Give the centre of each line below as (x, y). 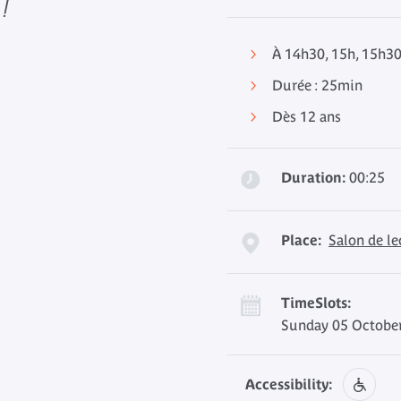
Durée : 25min (317, 85)
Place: (301, 240)
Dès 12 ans (307, 116)
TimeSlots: (316, 303)
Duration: (313, 177)
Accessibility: (289, 384)
